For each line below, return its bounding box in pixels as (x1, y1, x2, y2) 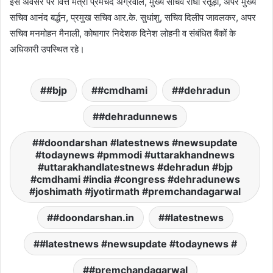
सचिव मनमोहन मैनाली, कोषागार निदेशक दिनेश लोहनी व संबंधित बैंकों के (10, 27, 236, 39)
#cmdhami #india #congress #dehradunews (30, 173, 240, 185)
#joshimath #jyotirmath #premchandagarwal (29, 185, 241, 197)
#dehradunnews (99, 110, 177, 122)
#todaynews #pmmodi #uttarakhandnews (35, 149, 235, 161)
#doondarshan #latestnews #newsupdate (38, 136, 238, 149)
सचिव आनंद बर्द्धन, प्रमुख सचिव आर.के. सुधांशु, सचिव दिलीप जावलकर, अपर (10, 12, 256, 23)
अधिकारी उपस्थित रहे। (10, 43, 85, 55)
